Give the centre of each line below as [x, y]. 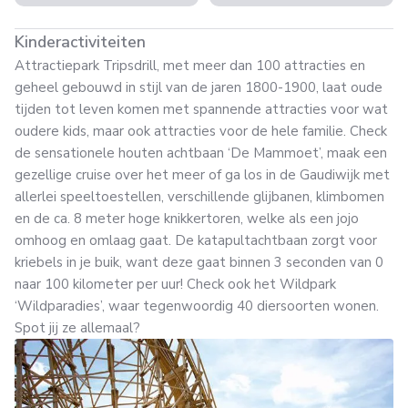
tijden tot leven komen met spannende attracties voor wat [201, 109]
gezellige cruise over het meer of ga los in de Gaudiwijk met [202, 175]
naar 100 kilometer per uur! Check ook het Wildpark [175, 284]
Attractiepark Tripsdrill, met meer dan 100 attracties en [190, 66]
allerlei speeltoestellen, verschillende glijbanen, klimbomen [199, 197]
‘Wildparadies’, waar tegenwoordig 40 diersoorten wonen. [197, 306]
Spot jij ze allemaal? [77, 328]
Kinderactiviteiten [80, 42]
